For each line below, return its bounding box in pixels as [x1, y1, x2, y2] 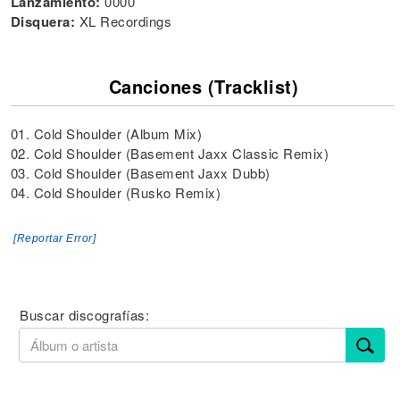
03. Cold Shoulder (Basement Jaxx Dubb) [10, 163, 271, 182]
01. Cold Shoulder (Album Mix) [10, 124, 202, 143]
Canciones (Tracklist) [108, 73, 299, 99]
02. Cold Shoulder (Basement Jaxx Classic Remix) [10, 144, 329, 162]
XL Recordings [79, 12, 171, 30]
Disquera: [10, 12, 79, 31]
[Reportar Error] [13, 232, 96, 245]
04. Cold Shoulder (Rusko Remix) [10, 183, 221, 202]
